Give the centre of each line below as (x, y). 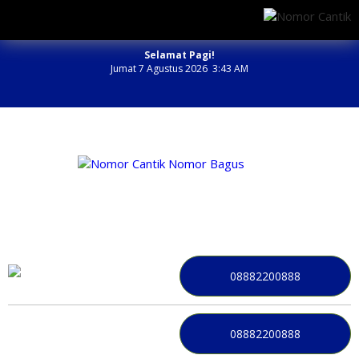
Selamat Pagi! (179, 55)
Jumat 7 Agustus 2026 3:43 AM (179, 69)
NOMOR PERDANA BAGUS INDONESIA (179, 186)
